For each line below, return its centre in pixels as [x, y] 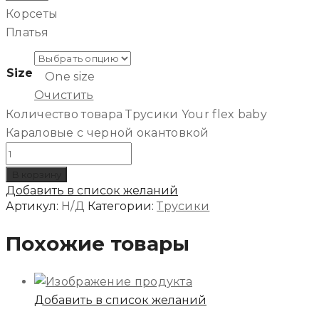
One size [70, 77]
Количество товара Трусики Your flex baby [137, 115]
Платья [27, 33]
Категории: [122, 206]
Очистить [64, 95]
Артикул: [33, 206]
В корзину [36, 175]
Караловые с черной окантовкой [108, 133]
